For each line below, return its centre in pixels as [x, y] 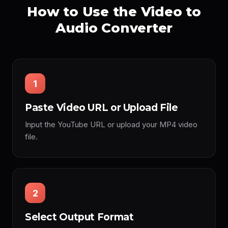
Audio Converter [114, 28]
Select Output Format [79, 217]
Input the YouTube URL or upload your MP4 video [111, 124]
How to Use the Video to [114, 12]
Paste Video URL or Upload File [102, 108]
